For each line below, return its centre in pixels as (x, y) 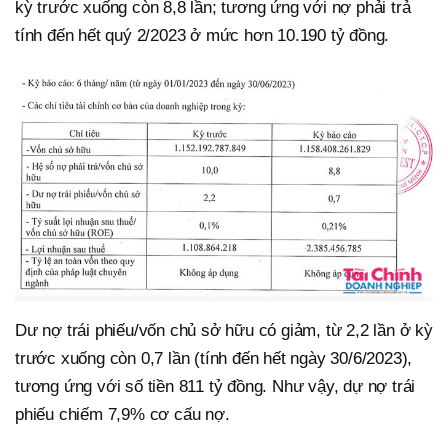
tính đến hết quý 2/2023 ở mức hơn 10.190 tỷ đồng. (202, 35)
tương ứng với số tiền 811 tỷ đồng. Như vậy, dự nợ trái (215, 387)
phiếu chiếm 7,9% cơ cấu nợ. (125, 415)
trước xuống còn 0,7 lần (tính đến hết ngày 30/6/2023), (214, 359)
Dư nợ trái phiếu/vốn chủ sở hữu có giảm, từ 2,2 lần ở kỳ (224, 331)
